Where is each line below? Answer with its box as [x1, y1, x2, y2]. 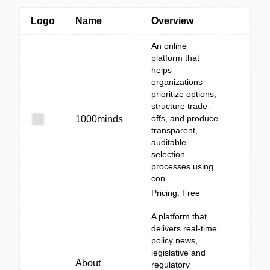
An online [151, 41, 187, 51]
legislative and [151, 248, 206, 257]
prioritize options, [151, 89, 216, 99]
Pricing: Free [151, 188, 200, 198]
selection [151, 149, 185, 159]
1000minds [75, 114, 123, 124]
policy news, [151, 236, 198, 245]
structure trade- [151, 101, 210, 111]
